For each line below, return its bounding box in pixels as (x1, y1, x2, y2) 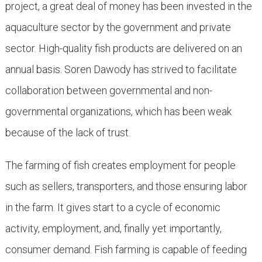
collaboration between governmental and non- (5, 84, 212, 96)
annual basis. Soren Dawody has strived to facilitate (5, 63, 237, 75)
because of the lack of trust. (5, 126, 130, 139)
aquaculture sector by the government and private (5, 21, 231, 33)
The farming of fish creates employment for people (5, 159, 236, 171)
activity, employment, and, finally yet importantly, (5, 222, 222, 235)
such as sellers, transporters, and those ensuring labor (5, 180, 247, 192)
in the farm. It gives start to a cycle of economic (5, 201, 220, 213)
